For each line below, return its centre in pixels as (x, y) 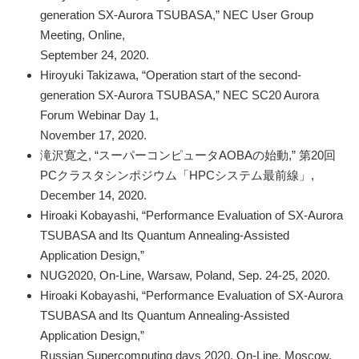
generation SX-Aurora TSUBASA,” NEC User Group (177, 14)
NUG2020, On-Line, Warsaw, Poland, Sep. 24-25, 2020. (185, 275)
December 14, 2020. (93, 195)
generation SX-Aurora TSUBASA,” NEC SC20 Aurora (179, 95)
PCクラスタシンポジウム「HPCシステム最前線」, (177, 175)
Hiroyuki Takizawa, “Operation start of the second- (171, 75)
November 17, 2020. (93, 135)
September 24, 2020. (95, 54)
